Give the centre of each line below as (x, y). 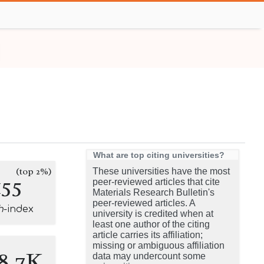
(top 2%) (34, 171)
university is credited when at (153, 214)
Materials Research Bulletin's (154, 192)
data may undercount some (149, 256)
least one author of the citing (151, 224)
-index (19, 209)
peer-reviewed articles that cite (156, 182)
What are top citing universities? (159, 155)
